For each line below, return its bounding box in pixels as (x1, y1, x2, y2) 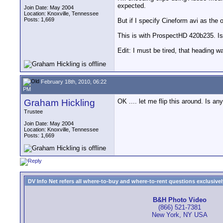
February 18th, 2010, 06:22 (39, 78, 107, 85)
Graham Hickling (24, 98, 95, 108)
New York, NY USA (152, 211, 208, 219)
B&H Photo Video (153, 196, 207, 204)
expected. (117, 2, 146, 10)
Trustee (24, 109, 43, 114)
